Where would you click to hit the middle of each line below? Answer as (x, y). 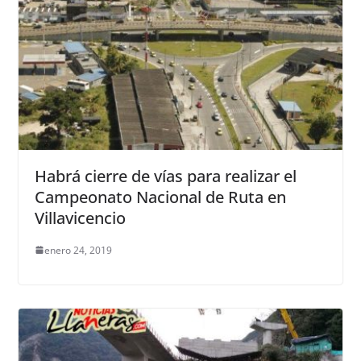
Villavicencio (80, 218)
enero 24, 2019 (78, 250)
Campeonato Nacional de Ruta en (160, 197)
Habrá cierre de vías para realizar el (165, 176)
